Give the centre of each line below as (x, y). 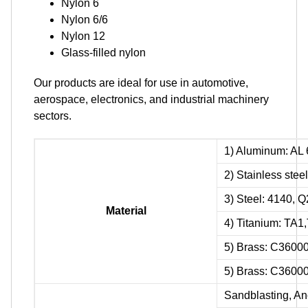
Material (126, 210)
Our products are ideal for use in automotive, (141, 82)
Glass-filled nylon (103, 52)
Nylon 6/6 (85, 19)
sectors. (53, 115)
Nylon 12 (83, 36)
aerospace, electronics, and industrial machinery (151, 99)
